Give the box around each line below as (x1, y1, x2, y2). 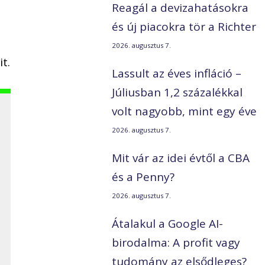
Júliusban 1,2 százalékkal (112, 85, 243, 101)
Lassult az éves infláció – (112, 66, 242, 82)
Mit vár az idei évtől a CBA (112, 150, 250, 166)
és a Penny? (112, 169, 175, 185)
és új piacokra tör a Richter (112, 19, 257, 35)
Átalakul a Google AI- (112, 216, 224, 232)
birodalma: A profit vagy (112, 235, 241, 251)
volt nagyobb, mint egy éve (112, 104, 257, 119)
